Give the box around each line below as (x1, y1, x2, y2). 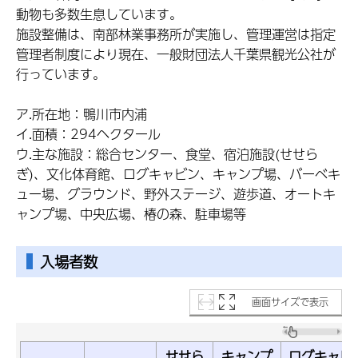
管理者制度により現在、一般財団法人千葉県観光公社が (16, 44, 336, 65)
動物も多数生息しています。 (16, 4, 182, 25)
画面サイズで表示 (251, 294, 328, 309)
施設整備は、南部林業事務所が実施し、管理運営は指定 (16, 24, 336, 45)
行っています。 (16, 64, 105, 85)
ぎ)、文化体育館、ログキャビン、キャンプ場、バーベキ (16, 164, 340, 185)
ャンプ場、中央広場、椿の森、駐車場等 (16, 204, 246, 225)
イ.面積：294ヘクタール (16, 124, 161, 145)
